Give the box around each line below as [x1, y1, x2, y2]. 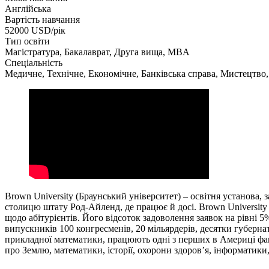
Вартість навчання [5, 14, 80, 25]
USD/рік [31, 25, 65, 35]
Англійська [5, 3, 51, 14]
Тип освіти [5, 35, 50, 46]
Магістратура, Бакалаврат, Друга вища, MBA [5, 46, 190, 57]
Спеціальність [5, 57, 62, 68]
